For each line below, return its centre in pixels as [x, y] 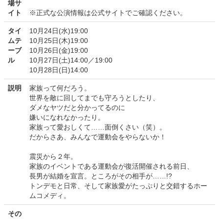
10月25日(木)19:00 [59, 41]
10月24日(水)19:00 [59, 31]
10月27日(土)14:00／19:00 [71, 60]
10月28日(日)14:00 [59, 70]
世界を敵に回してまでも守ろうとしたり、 [94, 98]
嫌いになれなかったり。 [67, 118]
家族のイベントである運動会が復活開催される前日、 [111, 166]
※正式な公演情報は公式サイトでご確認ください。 [108, 13]
